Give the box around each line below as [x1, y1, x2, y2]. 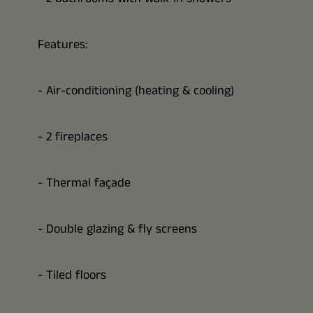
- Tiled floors [37, 266, 106, 284]
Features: [37, 36, 88, 54]
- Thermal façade [37, 174, 131, 192]
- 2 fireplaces [37, 128, 108, 146]
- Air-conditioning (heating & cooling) [37, 82, 234, 100]
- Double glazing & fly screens [37, 220, 197, 238]
